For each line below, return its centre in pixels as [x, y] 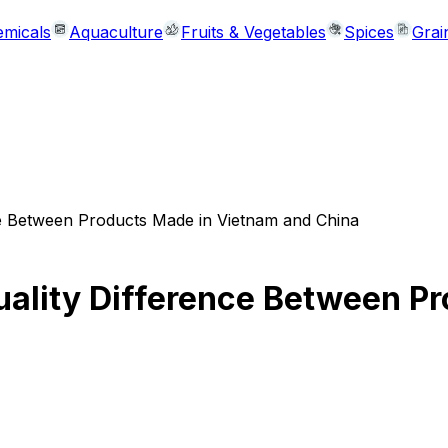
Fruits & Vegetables [253, 32]
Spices [369, 32]
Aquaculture [116, 32]
